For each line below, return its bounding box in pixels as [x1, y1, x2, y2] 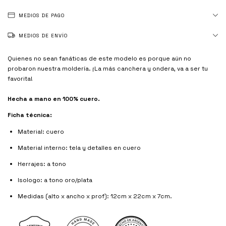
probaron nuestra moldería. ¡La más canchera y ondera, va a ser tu [8, 65, 208, 73]
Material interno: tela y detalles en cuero [18, 144, 141, 152]
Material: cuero [18, 128, 64, 136]
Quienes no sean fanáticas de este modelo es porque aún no [8, 54, 191, 63]
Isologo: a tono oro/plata [18, 176, 92, 184]
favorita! [8, 75, 33, 83]
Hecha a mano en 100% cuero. [8, 95, 100, 103]
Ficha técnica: [8, 111, 52, 119]
